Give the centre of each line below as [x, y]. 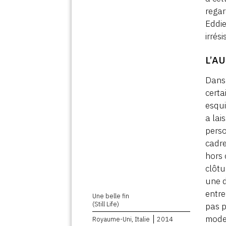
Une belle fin [111, 196]
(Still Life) [106, 204]
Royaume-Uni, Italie [121, 219]
